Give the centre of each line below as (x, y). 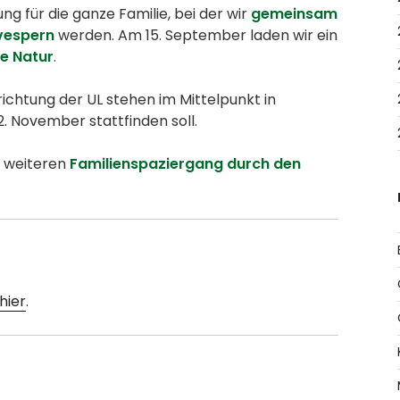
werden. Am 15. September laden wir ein (196, 36)
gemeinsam (294, 14)
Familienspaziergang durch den (185, 164)
